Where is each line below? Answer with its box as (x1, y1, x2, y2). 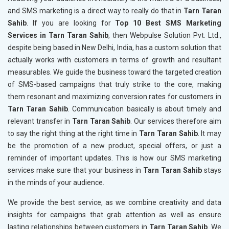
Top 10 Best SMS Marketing (115, 19, 222, 28)
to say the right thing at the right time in (8, 129, 140, 138)
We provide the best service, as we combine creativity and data (8, 198, 221, 207)
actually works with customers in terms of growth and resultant (8, 56, 221, 64)
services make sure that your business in (8, 166, 143, 175)
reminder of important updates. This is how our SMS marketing (8, 154, 221, 163)
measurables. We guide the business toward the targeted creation (8, 68, 221, 77)
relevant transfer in (8, 117, 72, 126)
